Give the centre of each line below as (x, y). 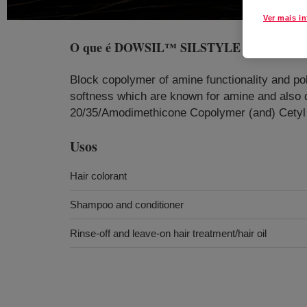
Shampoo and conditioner (127, 205)
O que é (92, 47)
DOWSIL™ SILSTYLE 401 (188, 47)
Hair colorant (98, 176)
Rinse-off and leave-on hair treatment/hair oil (168, 233)
